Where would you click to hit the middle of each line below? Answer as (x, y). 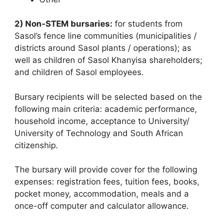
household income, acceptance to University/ (102, 121)
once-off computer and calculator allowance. (102, 206)
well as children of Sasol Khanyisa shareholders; (108, 60)
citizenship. (36, 145)
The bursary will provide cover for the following (106, 170)
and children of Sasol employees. (79, 72)
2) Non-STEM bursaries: (63, 24)
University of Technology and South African (99, 133)
